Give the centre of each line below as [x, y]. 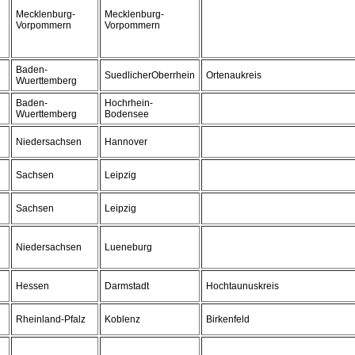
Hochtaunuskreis [242, 286]
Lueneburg [128, 247]
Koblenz [122, 319]
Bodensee [127, 114]
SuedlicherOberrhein [150, 75]
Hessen [32, 286]
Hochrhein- [129, 103]
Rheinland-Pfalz [51, 319]
